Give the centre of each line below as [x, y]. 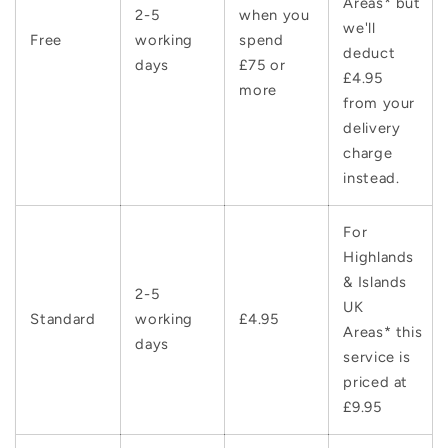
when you [274, 14]
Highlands [379, 256]
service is [377, 356]
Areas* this [383, 331]
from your [379, 102]
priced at [376, 381]
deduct [369, 52]
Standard [63, 318]
